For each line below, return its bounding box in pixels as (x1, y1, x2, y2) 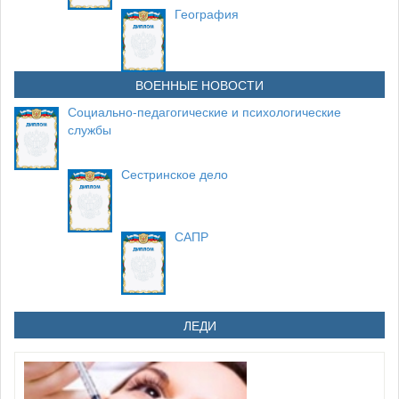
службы (68, 120, 111, 138)
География (175, 4, 239, 22)
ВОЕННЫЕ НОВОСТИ (135, 76, 264, 94)
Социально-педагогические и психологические (68, 102, 341, 120)
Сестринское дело (121, 165, 228, 183)
